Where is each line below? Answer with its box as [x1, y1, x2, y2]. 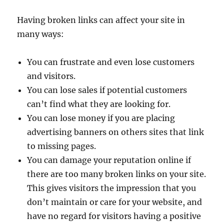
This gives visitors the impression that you [27, 182, 196, 193]
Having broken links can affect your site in [17, 14, 185, 25]
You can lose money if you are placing [27, 112, 175, 123]
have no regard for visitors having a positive [27, 210, 201, 221]
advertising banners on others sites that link [27, 126, 204, 137]
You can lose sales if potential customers [27, 84, 187, 95]
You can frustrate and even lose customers [27, 56, 195, 67]
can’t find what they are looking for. [27, 98, 171, 109]
